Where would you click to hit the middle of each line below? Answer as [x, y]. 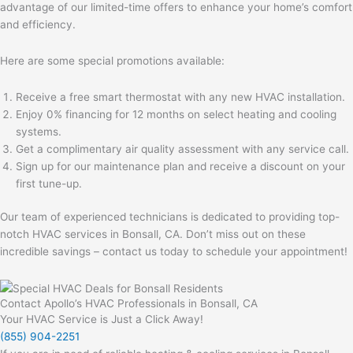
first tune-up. [49, 183]
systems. [39, 131]
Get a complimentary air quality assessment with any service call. [182, 149]
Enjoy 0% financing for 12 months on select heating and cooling [176, 114]
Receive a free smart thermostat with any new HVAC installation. [180, 97]
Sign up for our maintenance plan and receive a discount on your [180, 166]
